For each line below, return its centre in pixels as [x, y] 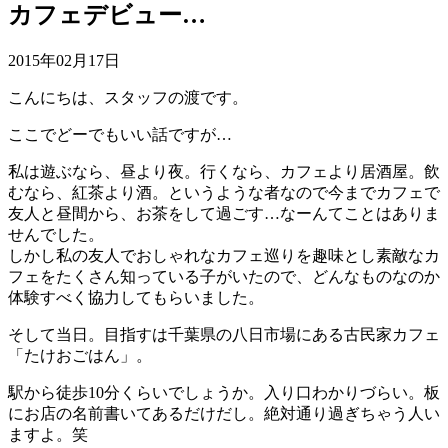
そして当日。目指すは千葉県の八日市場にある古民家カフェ [224, 334]
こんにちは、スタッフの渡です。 [128, 97]
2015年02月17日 [64, 60]
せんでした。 [56, 234]
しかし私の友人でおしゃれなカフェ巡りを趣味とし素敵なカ [224, 255]
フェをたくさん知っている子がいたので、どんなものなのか [224, 276]
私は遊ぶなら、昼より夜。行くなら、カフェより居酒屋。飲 [224, 171]
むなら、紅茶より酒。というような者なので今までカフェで [224, 192]
